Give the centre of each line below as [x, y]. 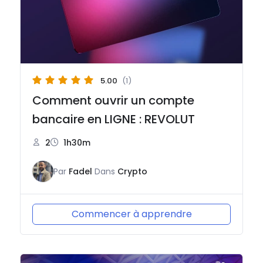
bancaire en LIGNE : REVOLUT [114, 119]
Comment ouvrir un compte [114, 101]
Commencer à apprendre [131, 214]
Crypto [133, 172]
